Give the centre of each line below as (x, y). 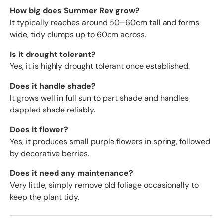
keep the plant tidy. (45, 197)
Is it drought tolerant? (53, 54)
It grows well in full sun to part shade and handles (99, 98)
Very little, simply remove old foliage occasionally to (104, 185)
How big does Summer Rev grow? (75, 10)
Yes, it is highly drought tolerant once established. (100, 66)
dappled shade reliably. (53, 110)
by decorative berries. (50, 153)
